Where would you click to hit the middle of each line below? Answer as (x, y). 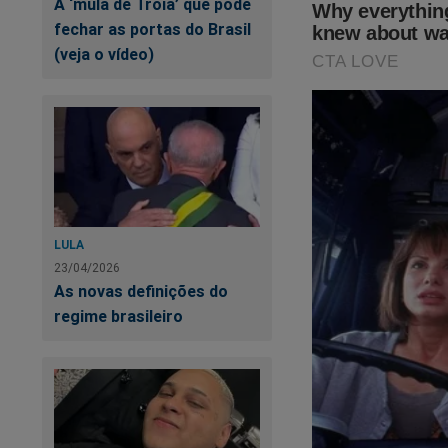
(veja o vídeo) (104, 53)
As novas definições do (141, 290)
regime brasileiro (118, 315)
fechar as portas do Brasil (152, 28)
